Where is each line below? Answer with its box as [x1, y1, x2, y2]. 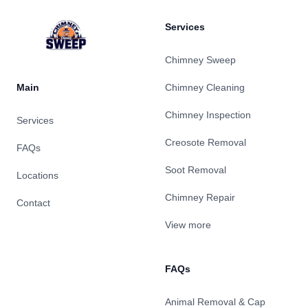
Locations [16, 170, 58, 181]
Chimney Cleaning [165, 82, 245, 93]
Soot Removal [165, 164, 226, 175]
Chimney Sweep [165, 54, 236, 65]
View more [165, 219, 211, 230]
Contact [16, 197, 50, 208]
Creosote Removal [165, 137, 246, 148]
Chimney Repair [165, 192, 235, 203]
